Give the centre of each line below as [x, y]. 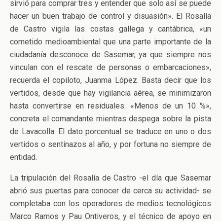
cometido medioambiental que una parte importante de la [110, 42]
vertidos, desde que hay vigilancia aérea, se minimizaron [110, 93]
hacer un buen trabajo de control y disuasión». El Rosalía [110, 16]
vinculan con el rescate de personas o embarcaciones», [110, 67]
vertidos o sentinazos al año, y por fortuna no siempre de [110, 144]
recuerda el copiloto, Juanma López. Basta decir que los [110, 80]
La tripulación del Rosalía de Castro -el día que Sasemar [110, 178]
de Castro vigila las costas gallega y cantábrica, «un [110, 29]
